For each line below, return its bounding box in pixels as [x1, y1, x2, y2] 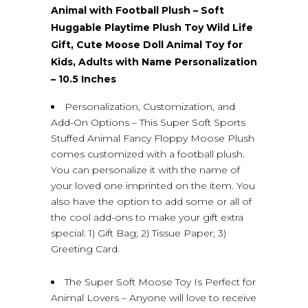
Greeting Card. [51, 242, 120, 255]
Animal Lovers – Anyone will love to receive [51, 291, 256, 304]
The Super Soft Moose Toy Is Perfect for [65, 275, 256, 288]
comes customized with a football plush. [51, 147, 245, 160]
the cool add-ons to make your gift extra [51, 210, 243, 223]
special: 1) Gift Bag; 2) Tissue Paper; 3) [51, 226, 226, 239]
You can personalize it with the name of [51, 163, 240, 176]
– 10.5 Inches [51, 72, 116, 85]
